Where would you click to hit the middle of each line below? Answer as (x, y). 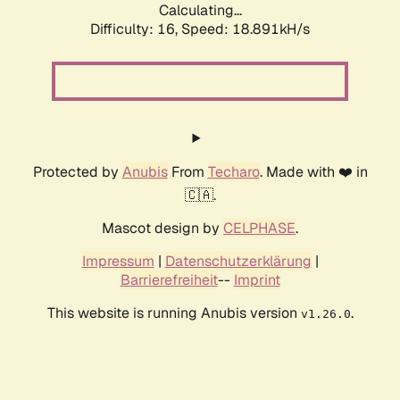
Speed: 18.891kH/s (246, 29)
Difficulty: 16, (136, 29)
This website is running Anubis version (174, 313)
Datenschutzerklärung (238, 262)
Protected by (77, 172)
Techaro (233, 172)
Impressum (118, 262)
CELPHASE (259, 229)
